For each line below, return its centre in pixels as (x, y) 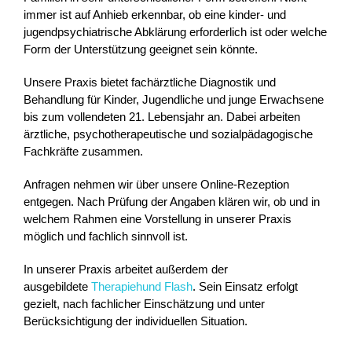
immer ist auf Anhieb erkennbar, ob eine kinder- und (155, 14)
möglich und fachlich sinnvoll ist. (106, 236)
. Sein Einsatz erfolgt (245, 286)
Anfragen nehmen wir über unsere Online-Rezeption (156, 184)
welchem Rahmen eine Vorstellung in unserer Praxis (158, 218)
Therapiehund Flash (142, 286)
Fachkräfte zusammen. (83, 151)
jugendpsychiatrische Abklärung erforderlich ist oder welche (175, 31)
